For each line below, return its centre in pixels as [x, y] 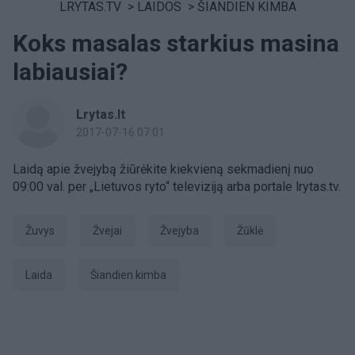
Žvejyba [183, 231]
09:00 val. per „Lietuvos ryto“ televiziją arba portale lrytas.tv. [177, 187]
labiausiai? [70, 72]
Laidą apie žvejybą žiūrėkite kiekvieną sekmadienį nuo [163, 169]
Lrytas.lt [101, 115]
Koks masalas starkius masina [176, 43]
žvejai [111, 231]
